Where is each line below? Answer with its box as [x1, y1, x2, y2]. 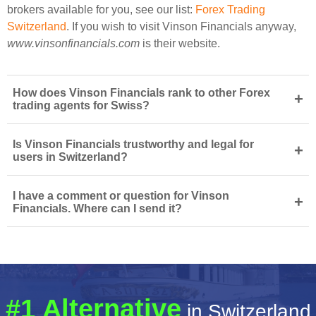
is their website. [140, 37, 220, 49]
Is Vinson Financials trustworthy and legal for [13, 138, 254, 150]
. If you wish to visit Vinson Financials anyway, [66, 20, 296, 32]
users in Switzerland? [13, 151, 128, 163]
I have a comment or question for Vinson [13, 190, 229, 202]
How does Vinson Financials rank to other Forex [13, 87, 270, 99]
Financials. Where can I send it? [13, 202, 182, 214]
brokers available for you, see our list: [7, 4, 195, 16]
